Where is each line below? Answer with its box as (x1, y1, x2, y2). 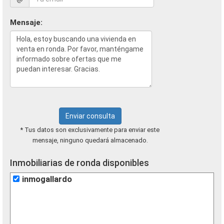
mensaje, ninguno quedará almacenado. (32, 136, 148, 144)
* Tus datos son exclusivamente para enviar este (20, 126, 159, 133)
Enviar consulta (65, 112, 115, 120)
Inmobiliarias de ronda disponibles (10, 157, 149, 168)
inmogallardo (22, 174, 72, 184)
